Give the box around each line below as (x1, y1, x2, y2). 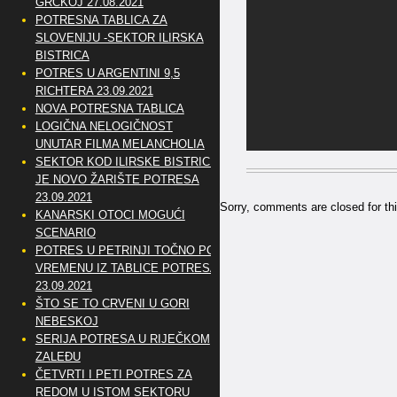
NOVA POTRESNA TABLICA (35, 102, 184, 115)
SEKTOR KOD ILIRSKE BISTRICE (35, 155, 218, 168)
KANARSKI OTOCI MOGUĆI (35, 208, 185, 222)
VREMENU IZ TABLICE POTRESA (35, 261, 218, 275)
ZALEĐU (35, 350, 81, 363)
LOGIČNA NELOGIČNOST (35, 120, 173, 133)
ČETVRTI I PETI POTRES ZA (35, 368, 192, 381)
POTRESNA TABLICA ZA (35, 13, 167, 27)
